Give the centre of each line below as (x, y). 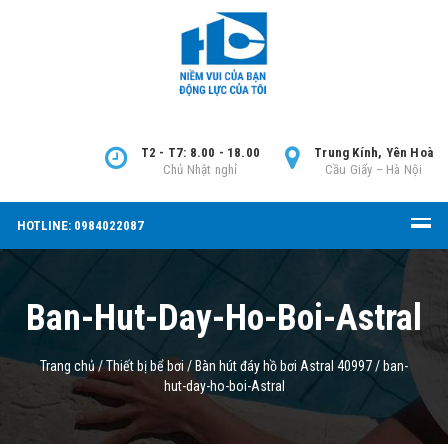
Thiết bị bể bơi (145, 366)
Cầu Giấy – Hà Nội (373, 169)
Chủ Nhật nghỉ (200, 169)
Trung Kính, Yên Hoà (373, 152)
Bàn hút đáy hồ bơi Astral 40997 (283, 366)
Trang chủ (67, 366)
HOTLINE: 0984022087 (80, 225)
